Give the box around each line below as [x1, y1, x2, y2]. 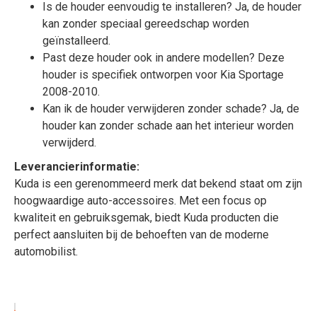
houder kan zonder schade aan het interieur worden [42, 119, 294, 132]
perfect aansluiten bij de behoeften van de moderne [14, 228, 269, 241]
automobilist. [14, 245, 78, 258]
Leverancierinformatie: [14, 160, 139, 173]
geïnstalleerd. [42, 34, 110, 47]
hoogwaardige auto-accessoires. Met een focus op [14, 194, 267, 207]
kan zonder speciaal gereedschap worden [42, 17, 249, 30]
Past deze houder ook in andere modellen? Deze [42, 51, 284, 64]
